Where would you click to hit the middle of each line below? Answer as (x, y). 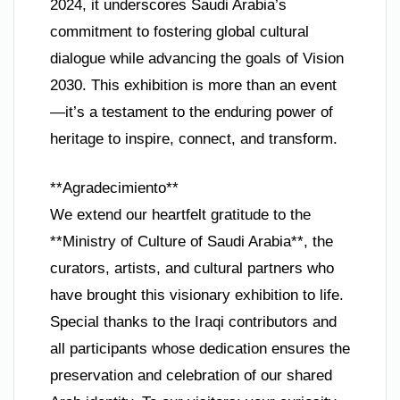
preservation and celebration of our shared (191, 376)
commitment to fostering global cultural (179, 31)
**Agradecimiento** (114, 188)
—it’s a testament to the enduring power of (192, 112)
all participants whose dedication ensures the (200, 349)
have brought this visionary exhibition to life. (197, 296)
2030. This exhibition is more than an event (193, 85)
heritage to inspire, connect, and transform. (194, 138)
